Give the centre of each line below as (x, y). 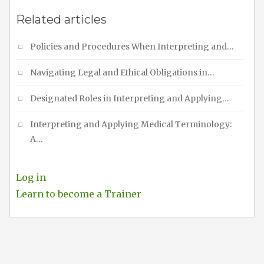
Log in (31, 177)
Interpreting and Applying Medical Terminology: (131, 124)
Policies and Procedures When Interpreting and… (132, 46)
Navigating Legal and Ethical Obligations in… (122, 72)
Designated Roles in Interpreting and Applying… (130, 98)
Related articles (61, 19)
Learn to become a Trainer (79, 194)
